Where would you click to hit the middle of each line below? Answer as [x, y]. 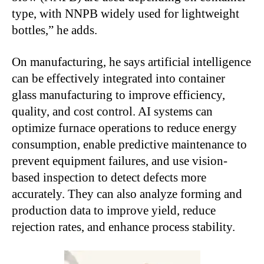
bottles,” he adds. [55, 30]
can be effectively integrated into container [118, 79]
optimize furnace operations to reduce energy [124, 128]
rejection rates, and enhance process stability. [123, 227]
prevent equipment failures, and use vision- [120, 161]
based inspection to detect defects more [109, 178]
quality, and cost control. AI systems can [112, 112]
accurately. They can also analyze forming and [127, 194]
